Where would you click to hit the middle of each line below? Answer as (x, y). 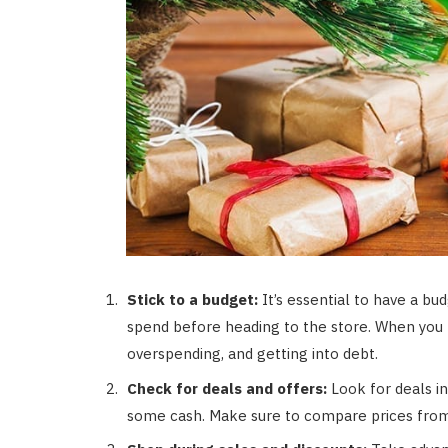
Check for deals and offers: (227, 388)
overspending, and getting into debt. (252, 353)
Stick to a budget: (192, 299)
